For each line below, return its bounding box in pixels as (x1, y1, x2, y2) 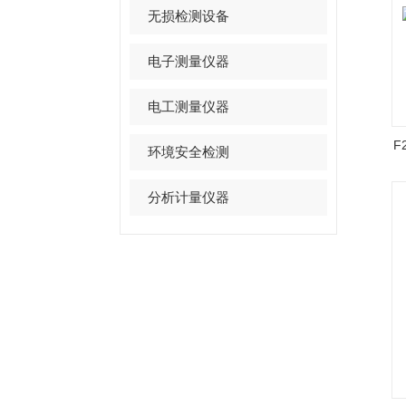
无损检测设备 (148, 8, 229, 24)
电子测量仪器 (148, 53, 229, 69)
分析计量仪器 (148, 189, 229, 205)
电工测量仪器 (148, 99, 229, 114)
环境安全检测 (148, 144, 229, 159)
